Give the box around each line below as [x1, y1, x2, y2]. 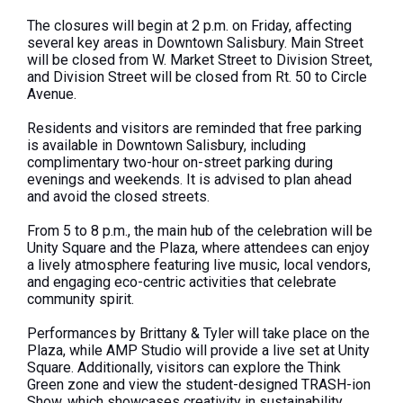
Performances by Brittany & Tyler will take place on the [27, 325, 370, 343]
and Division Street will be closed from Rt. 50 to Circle [27, 68, 367, 86]
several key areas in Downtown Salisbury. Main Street [27, 34, 363, 52]
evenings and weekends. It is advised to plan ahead [27, 171, 352, 189]
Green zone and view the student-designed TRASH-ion [27, 376, 371, 394]
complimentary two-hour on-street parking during [27, 154, 333, 172]
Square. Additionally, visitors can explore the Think [27, 359, 341, 377]
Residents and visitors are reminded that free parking [27, 120, 362, 138]
